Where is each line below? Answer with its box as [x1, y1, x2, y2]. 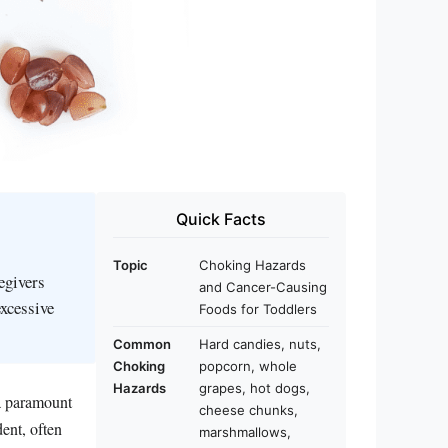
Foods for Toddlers [199, 301, 317, 317]
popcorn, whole [199, 358, 297, 374]
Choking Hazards [199, 257, 306, 273]
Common [113, 336, 171, 352]
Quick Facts [176, 209, 266, 229]
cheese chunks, [199, 402, 298, 418]
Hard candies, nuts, [199, 336, 321, 352]
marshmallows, [199, 424, 291, 440]
